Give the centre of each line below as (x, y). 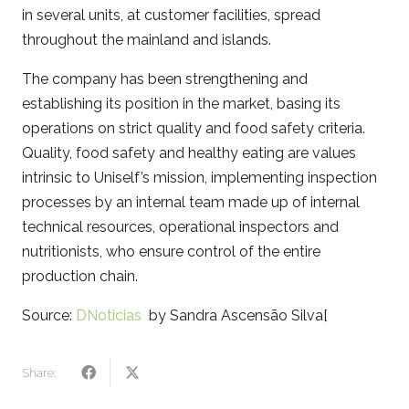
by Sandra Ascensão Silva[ (235, 315)
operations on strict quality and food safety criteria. (194, 128)
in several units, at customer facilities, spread (171, 15)
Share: (39, 372)
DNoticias (109, 315)
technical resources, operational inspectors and (180, 226)
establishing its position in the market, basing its (181, 103)
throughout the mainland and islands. (147, 39)
